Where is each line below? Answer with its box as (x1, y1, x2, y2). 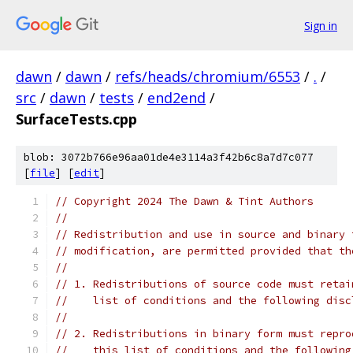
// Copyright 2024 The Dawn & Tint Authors (55, 195, 314, 208)
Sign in (304, 17, 337, 33)
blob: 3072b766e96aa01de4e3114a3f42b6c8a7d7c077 (24, 150, 314, 164)
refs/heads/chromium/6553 (115, 67, 300, 86)
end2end (147, 88, 206, 107)
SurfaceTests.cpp (16, 110, 137, 128)
